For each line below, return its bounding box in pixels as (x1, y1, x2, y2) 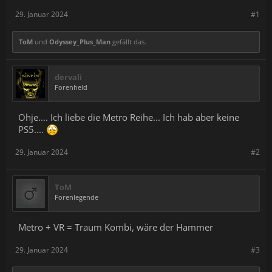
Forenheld (55, 83, 87, 92)
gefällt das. (110, 37, 146, 46)
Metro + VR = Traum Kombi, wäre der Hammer (18, 221, 213, 233)
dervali (55, 72, 82, 83)
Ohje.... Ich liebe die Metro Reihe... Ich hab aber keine (18, 111, 239, 123)
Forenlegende (55, 192, 98, 202)
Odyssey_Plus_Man (49, 37, 110, 46)
